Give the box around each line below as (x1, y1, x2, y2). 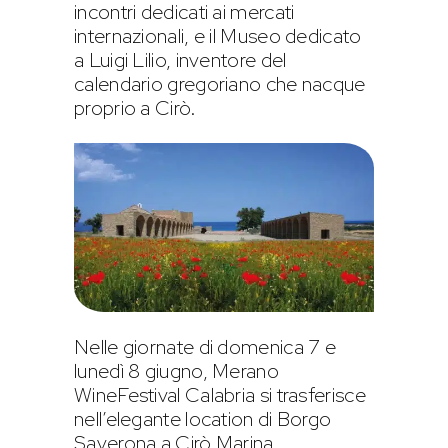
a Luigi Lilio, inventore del (74, 47, 287, 74)
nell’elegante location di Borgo (74, 405, 332, 432)
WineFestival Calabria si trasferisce (74, 381, 366, 408)
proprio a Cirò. (74, 95, 197, 122)
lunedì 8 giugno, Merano (74, 357, 279, 384)
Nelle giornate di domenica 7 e (74, 333, 337, 360)
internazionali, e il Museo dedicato (74, 23, 362, 50)
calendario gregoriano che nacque (74, 71, 366, 98)
